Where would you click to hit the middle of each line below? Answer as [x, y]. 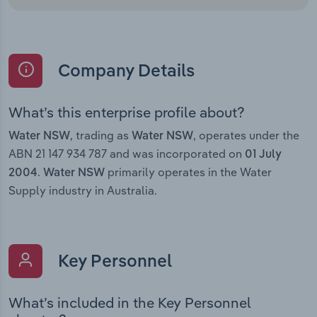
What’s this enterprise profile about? [127, 112]
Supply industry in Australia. [83, 190]
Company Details [124, 72]
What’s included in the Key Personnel [130, 303]
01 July [263, 155]
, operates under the [246, 135]
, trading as [101, 135]
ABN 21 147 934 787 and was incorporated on [127, 153]
